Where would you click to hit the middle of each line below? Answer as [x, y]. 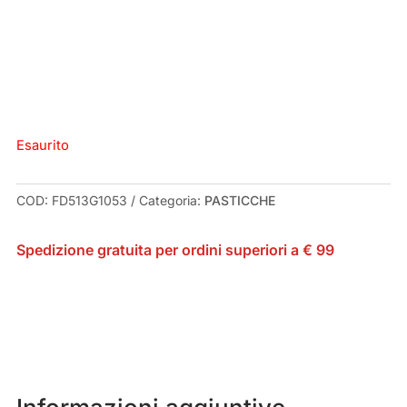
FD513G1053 [89, 201]
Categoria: [171, 201]
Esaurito [42, 146]
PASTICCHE [239, 201]
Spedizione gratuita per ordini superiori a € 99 [175, 250]
